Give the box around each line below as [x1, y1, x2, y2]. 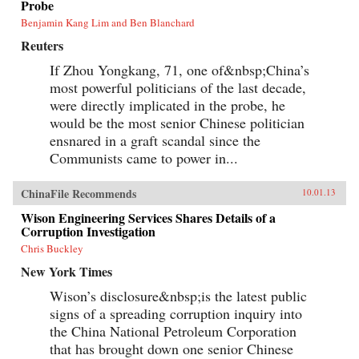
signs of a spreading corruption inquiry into [50, 303, 302, 323]
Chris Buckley [21, 240, 83, 256]
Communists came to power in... [50, 147, 238, 167]
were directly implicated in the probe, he [50, 95, 285, 115]
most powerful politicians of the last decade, [50, 77, 306, 97]
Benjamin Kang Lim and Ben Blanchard [21, 14, 195, 30]
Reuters [21, 35, 63, 54]
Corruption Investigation [21, 221, 155, 240]
